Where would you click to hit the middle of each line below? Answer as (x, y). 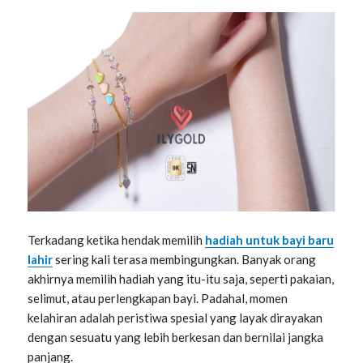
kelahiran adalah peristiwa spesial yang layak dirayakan (175, 318)
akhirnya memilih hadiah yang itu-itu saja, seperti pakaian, (181, 279)
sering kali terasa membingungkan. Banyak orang (185, 260)
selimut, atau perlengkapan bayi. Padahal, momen (158, 299)
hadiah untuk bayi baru (270, 240)
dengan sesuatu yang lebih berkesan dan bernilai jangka (176, 337)
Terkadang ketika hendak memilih (117, 240)
